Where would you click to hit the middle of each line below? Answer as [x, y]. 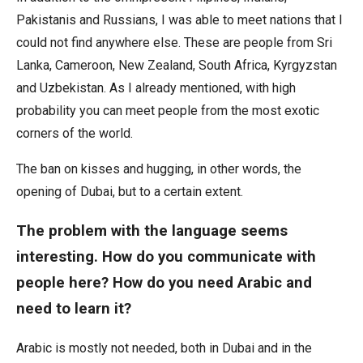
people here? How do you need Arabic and [164, 283]
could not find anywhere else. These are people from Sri [174, 42]
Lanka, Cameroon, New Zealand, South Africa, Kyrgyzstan [177, 65]
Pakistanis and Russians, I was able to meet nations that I [179, 19]
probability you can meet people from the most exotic [168, 110]
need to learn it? [74, 309]
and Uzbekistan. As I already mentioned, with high [156, 88]
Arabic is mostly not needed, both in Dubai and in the [164, 348]
